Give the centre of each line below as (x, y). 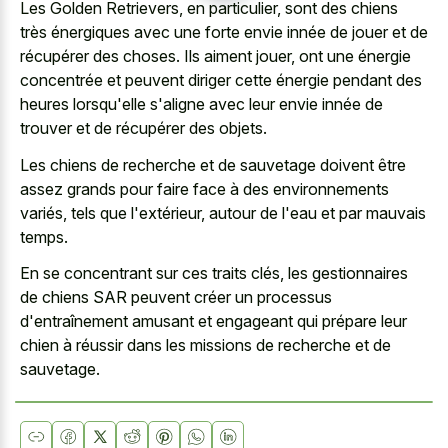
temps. (44, 236)
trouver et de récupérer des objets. (143, 128)
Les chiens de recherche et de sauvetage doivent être (213, 164)
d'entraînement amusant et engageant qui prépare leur (213, 321)
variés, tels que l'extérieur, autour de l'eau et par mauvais (223, 212)
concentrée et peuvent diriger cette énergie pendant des (221, 80)
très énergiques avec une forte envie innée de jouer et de (224, 32)
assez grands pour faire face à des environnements (204, 188)
